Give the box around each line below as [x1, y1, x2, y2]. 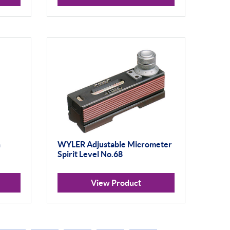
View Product [90, 178, 141, 187]
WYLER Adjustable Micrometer [57, 140, 172, 149]
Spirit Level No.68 [57, 149, 123, 159]
